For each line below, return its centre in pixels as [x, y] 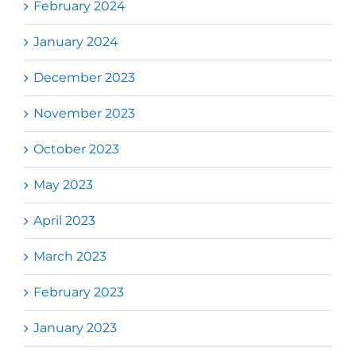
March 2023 [70, 256]
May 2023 [63, 184]
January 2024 [76, 41]
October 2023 [76, 149]
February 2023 [79, 292]
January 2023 [75, 327]
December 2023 [84, 77]
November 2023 [84, 113]
